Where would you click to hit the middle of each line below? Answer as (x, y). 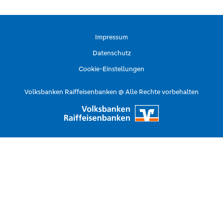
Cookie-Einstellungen (111, 69)
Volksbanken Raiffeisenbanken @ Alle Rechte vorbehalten (111, 92)
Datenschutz (111, 53)
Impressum (111, 37)
